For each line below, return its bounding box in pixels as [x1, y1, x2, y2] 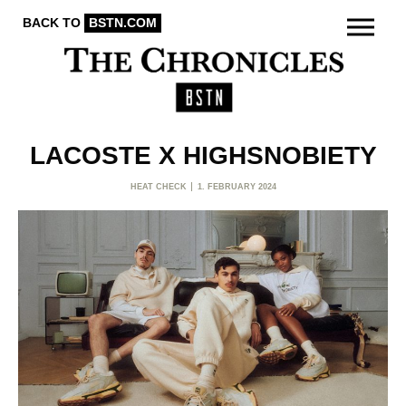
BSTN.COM [89, 15, 157, 30]
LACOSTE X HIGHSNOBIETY [29, 141, 377, 170]
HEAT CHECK [130, 182, 187, 192]
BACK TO [23, 15, 84, 30]
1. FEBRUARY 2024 [197, 182, 276, 192]
